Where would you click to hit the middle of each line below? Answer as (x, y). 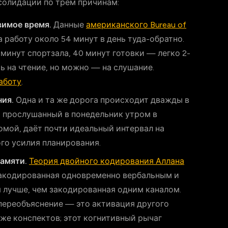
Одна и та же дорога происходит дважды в (102, 100)
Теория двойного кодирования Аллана (107, 161)
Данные (69, 25)
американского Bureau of (136, 25)
